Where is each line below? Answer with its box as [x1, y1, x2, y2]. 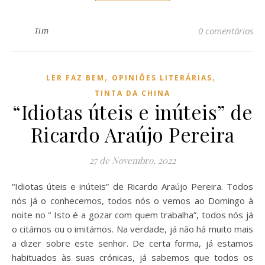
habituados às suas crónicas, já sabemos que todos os [12, 251, 253, 263]
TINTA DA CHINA [95, 88, 170, 98]
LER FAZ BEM [46, 73, 105, 83]
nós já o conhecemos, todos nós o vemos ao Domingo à [12, 195, 253, 206]
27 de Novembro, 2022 [89, 154, 176, 166]
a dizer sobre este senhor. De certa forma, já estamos [12, 237, 253, 249]
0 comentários [198, 25, 253, 37]
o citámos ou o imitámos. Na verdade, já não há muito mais [12, 223, 253, 235]
